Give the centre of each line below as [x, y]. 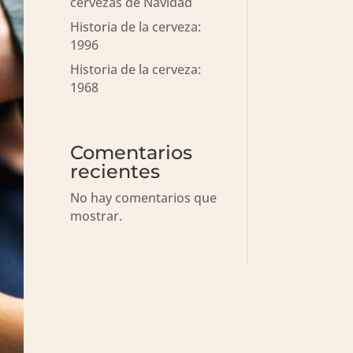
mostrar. [97, 216]
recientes [115, 171]
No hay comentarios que [144, 197]
